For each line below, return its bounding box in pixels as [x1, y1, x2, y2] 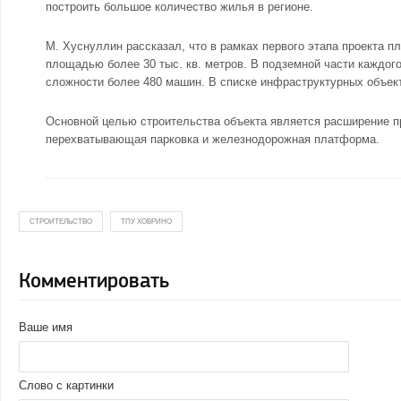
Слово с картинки [19, 379, 114, 392]
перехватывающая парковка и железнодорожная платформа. [46, 132, 380, 146]
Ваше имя [19, 320, 73, 334]
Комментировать [19, 269, 169, 294]
